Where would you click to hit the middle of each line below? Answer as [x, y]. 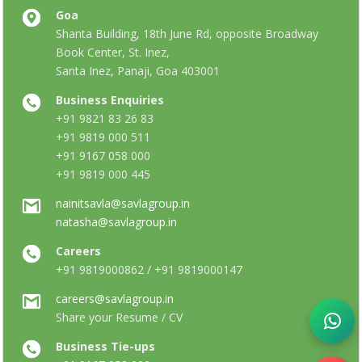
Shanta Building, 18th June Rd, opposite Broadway [187, 34]
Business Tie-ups [105, 346]
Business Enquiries [110, 100]
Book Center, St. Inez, [113, 52]
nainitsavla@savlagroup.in [123, 203]
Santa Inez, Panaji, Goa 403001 [138, 71]
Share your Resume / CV [119, 317]
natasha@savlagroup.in [116, 222]
